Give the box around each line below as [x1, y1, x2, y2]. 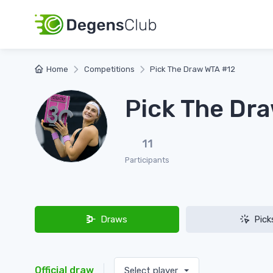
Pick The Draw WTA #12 [150, 65, 236, 74]
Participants [125, 155, 169, 165]
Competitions [83, 65, 135, 74]
